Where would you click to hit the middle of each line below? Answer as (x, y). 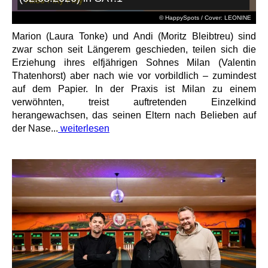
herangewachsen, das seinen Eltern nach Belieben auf (134, 115)
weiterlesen (84, 128)
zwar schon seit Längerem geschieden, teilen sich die (134, 49)
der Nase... (35, 128)
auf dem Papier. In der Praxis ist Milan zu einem (134, 89)
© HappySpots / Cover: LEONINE (205, 17)
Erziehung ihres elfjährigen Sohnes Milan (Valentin (134, 62)
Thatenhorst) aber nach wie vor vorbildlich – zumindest (134, 75)
